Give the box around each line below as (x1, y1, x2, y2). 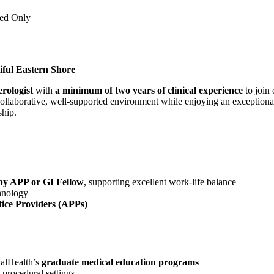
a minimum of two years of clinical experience (55, 85, 243, 96)
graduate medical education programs (42, 257, 199, 268)
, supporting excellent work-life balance (84, 176, 236, 187)
